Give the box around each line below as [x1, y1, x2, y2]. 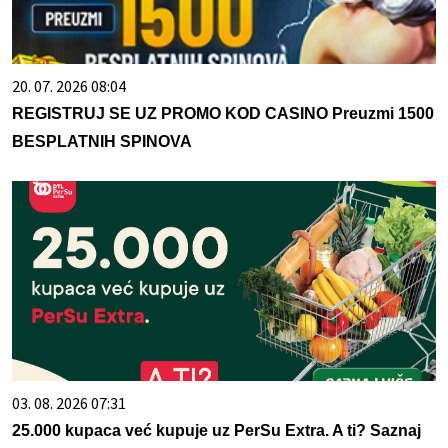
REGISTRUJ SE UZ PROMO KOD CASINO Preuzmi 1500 [12, 105, 434, 123]
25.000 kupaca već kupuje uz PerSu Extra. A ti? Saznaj [12, 422, 421, 440]
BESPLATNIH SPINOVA [12, 133, 192, 151]
